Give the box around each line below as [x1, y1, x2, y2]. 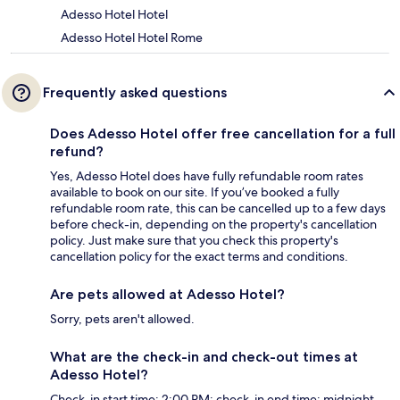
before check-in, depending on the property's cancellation [50, 216, 377, 233]
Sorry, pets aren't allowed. [50, 311, 195, 328]
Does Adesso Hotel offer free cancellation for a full [50, 125, 396, 143]
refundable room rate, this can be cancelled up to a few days [50, 200, 386, 217]
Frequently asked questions [43, 84, 227, 102]
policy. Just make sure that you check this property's [50, 232, 338, 249]
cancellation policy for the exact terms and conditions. [50, 248, 348, 265]
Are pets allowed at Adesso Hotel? [50, 286, 285, 304]
